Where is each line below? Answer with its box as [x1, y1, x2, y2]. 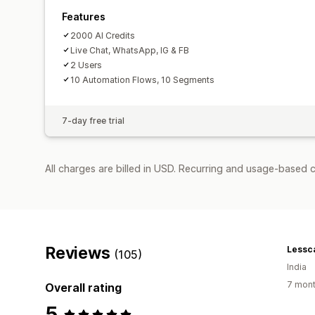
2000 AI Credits [70, 30, 135, 41]
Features [62, 10, 105, 22]
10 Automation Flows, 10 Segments [70, 74, 214, 85]
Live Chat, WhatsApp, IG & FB [70, 44, 189, 56]
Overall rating [45, 280, 122, 295]
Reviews [45, 243, 115, 263]
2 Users [70, 59, 102, 70]
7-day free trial [62, 115, 124, 126]
